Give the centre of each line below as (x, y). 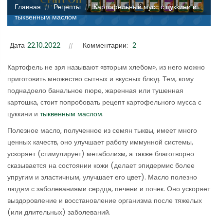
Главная (28, 7)
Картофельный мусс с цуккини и (145, 7)
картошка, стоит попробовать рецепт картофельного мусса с (104, 102)
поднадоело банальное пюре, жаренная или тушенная (95, 91)
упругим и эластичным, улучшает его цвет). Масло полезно (102, 177)
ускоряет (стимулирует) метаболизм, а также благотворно (101, 154)
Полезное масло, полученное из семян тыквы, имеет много (102, 131)
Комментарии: (105, 45)
